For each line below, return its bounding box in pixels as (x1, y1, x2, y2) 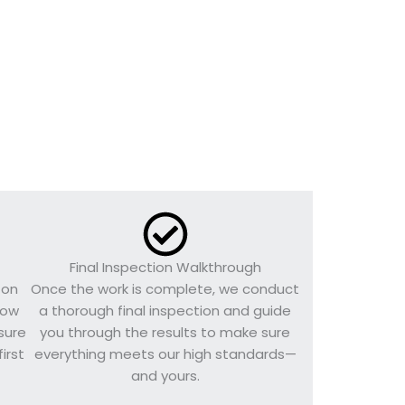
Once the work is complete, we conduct (31, 278, 300, 298)
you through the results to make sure (40, 322, 291, 342)
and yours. (130, 365, 200, 385)
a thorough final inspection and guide (39, 300, 292, 320)
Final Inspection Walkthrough (69, 257, 261, 277)
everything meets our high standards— (33, 344, 297, 363)
